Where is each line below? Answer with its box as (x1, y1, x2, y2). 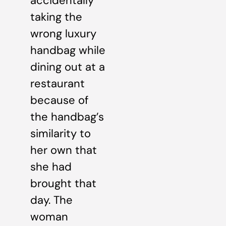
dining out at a (30, 59, 105, 74)
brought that (30, 176, 96, 191)
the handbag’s (30, 109, 104, 124)
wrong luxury (30, 26, 96, 41)
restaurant (30, 76, 85, 91)
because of (30, 92, 88, 107)
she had (30, 159, 72, 174)
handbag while (30, 42, 105, 58)
